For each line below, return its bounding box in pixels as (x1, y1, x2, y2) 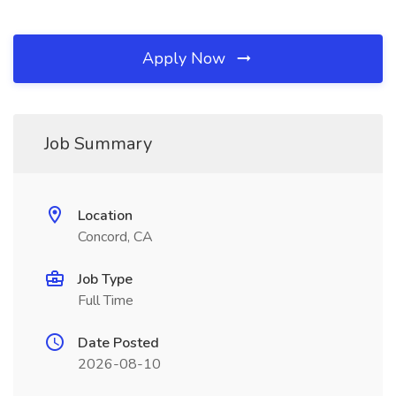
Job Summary (44, 132, 152, 156)
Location (78, 206, 133, 225)
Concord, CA (78, 227, 153, 247)
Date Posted (78, 333, 159, 353)
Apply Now (142, 48, 230, 69)
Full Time (78, 291, 133, 310)
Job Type (78, 270, 133, 289)
